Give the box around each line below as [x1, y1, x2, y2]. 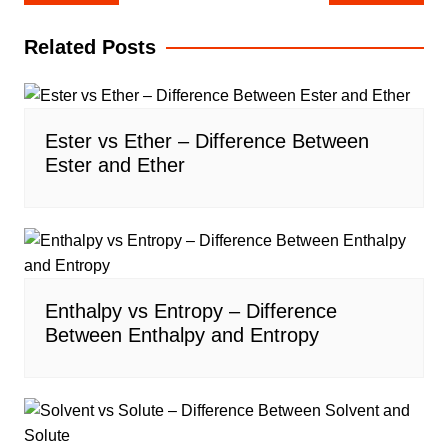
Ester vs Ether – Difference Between [44, 129, 369, 152]
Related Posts [23, 36, 156, 59]
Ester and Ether [44, 153, 185, 176]
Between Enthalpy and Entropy [44, 323, 319, 346]
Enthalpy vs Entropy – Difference [44, 299, 337, 322]
